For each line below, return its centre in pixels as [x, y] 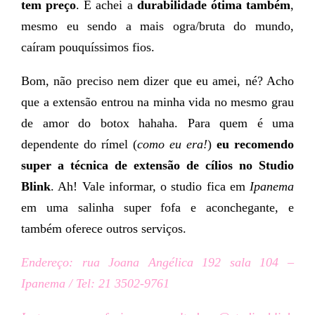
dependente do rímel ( [79, 144]
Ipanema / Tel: [60, 283]
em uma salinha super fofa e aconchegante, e [157, 207]
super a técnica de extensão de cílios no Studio [157, 165]
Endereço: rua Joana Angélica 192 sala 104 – [157, 262]
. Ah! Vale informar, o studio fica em [150, 186]
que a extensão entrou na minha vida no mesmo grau [157, 102]
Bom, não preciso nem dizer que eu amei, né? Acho [157, 81]
